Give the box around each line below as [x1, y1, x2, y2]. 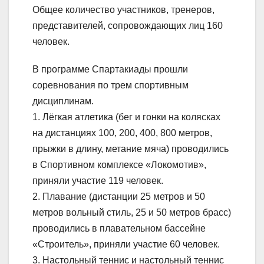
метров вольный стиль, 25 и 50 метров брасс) [32, 207, 231, 218]
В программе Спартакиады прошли [32, 64, 188, 75]
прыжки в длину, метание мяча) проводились [32, 144, 229, 154]
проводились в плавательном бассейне [32, 223, 206, 234]
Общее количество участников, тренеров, [32, 5, 214, 15]
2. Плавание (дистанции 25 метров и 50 [32, 192, 205, 202]
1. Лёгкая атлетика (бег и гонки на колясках [32, 112, 220, 123]
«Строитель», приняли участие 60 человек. [32, 239, 220, 250]
